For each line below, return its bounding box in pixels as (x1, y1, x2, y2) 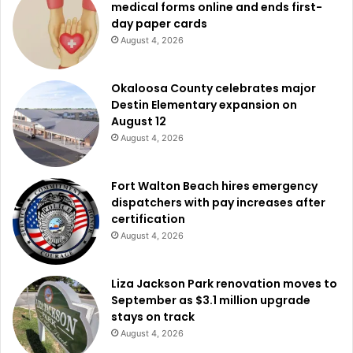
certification (111, 210, 185, 227)
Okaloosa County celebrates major (111, 80, 316, 96)
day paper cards (111, 15, 207, 32)
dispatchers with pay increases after (111, 194, 325, 210)
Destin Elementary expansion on (111, 96, 297, 113)
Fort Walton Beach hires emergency (111, 177, 318, 194)
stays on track (111, 308, 195, 325)
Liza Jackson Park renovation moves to (111, 275, 337, 292)
